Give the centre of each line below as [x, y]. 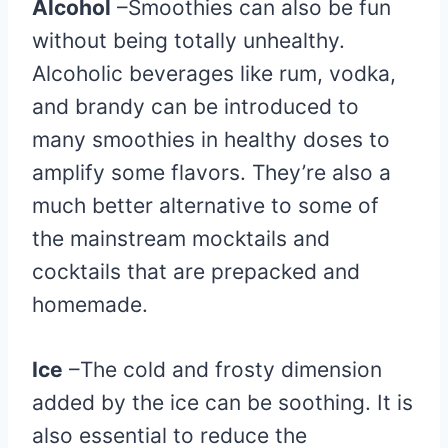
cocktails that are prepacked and [196, 272]
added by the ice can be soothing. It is [222, 403]
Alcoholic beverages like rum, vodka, [214, 74]
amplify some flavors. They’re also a [211, 173]
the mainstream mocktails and [181, 239]
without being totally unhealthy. [188, 41]
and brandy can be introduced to [195, 107]
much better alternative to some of [205, 206]
